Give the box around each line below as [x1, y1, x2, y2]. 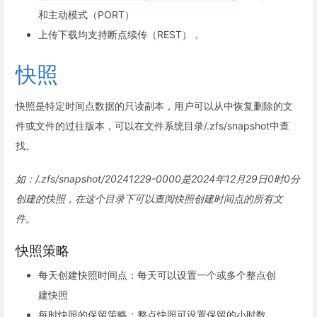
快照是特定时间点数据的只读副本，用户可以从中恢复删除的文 [16, 99, 293, 112]
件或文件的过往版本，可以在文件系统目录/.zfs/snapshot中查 [16, 119, 289, 132]
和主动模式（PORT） [38, 8, 134, 21]
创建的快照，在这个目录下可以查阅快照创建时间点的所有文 [16, 192, 283, 204]
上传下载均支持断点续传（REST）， [38, 28, 202, 41]
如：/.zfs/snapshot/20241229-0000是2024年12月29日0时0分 [16, 172, 300, 185]
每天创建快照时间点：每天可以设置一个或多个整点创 [38, 269, 276, 282]
